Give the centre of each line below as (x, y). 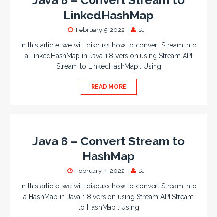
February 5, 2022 (100, 30)
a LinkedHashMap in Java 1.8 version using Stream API (108, 56)
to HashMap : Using (108, 207)
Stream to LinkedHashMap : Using (108, 66)
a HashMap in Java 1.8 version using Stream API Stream (108, 197)
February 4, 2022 (100, 171)
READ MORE (108, 87)
